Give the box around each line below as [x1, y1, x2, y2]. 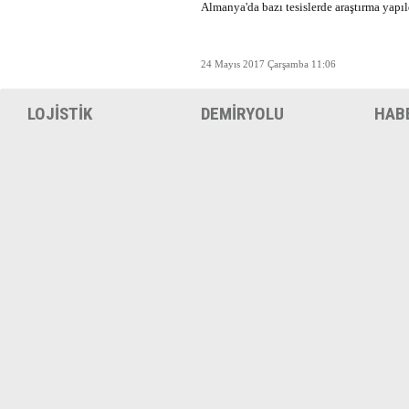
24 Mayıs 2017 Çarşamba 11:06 [201, 58, 336, 69]
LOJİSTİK [27, 103, 92, 124]
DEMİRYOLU [201, 103, 284, 124]
